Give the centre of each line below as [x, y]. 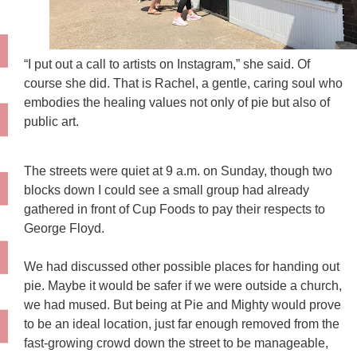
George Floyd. [66, 229]
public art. [53, 121]
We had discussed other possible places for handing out [182, 267]
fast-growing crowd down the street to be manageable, [176, 343]
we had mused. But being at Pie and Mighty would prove [182, 305]
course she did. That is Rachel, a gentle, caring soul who [183, 83]
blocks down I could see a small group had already [167, 190]
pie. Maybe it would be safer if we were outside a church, [183, 286]
